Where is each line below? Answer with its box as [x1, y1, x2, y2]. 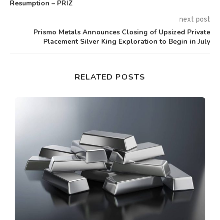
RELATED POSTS [75, 71, 145, 82]
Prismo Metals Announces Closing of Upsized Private [33, 27, 210, 37]
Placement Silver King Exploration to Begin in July [43, 36, 210, 46]
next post [179, 15, 210, 25]
